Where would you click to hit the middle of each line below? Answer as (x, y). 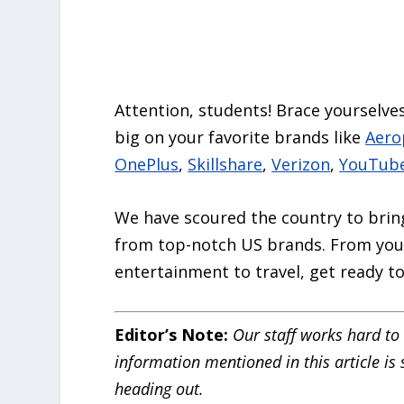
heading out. (160, 388)
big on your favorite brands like (240, 137)
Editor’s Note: (172, 334)
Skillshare (225, 164)
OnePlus (147, 164)
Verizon (301, 164)
